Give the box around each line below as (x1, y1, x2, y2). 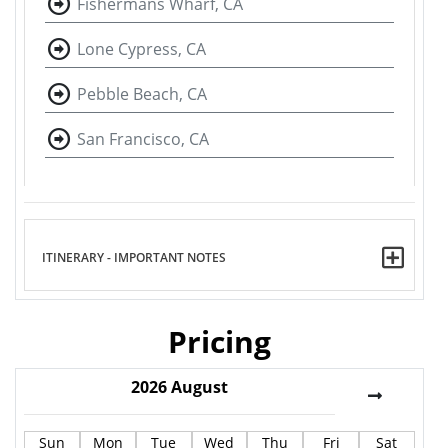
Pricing (168, 320, 271, 362)
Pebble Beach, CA (77, 82, 207, 105)
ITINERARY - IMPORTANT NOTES (42, 249, 226, 267)
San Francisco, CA (77, 127, 209, 150)
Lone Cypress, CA (77, 37, 206, 60)
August (171, 375, 228, 398)
